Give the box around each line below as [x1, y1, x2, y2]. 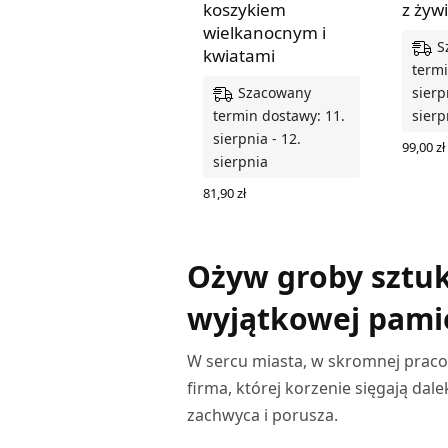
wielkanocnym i [203, 21, 326, 45]
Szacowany [238, 83, 311, 103]
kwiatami [203, 44, 275, 68]
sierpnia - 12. [213, 129, 301, 149]
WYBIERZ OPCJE [203, 199, 302, 218]
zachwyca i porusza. [187, 403, 339, 426]
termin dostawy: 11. [213, 106, 345, 126]
